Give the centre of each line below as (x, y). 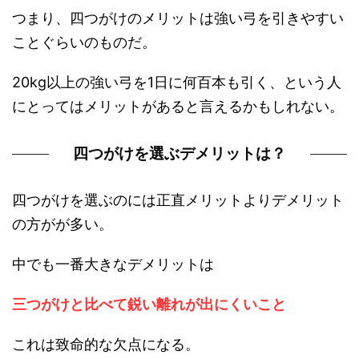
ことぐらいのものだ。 (84, 42)
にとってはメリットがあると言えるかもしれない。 (178, 107)
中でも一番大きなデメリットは (113, 264)
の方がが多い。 (63, 224)
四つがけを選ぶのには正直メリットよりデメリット (178, 200)
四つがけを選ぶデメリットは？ (179, 154)
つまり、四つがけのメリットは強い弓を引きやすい (178, 18)
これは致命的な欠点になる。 (106, 345)
